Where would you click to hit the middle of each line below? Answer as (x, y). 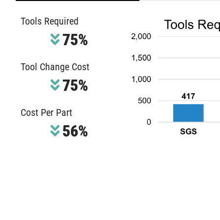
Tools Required (50, 21)
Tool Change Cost (55, 67)
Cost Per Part (46, 113)
